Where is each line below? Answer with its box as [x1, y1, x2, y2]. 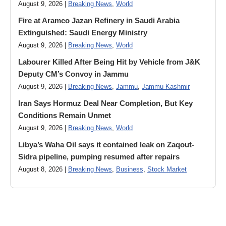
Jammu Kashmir [142, 83, 190, 90]
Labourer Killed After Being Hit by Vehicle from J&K [18, 58, 200, 66]
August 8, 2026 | [18, 166, 68, 173]
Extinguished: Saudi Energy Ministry [18, 28, 147, 37]
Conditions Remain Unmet [18, 111, 111, 120]
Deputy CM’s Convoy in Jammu [18, 70, 129, 78]
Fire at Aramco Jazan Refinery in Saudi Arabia [18, 16, 180, 25]
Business [116, 166, 143, 173]
